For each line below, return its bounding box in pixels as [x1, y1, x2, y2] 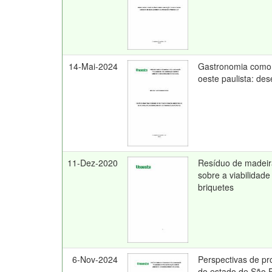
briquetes [198, 181, 234, 193]
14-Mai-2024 [69, 60, 118, 72]
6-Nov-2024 [72, 253, 118, 265]
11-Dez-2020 [67, 157, 118, 169]
